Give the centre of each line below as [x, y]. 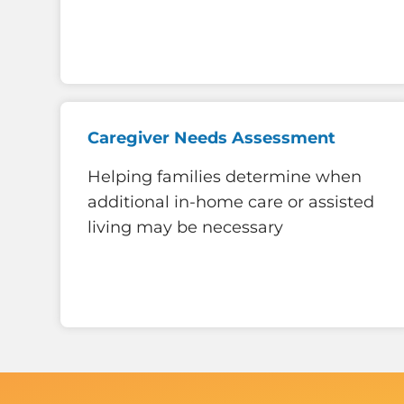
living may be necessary [185, 228]
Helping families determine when [225, 177]
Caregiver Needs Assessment [211, 138]
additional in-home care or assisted [231, 202]
